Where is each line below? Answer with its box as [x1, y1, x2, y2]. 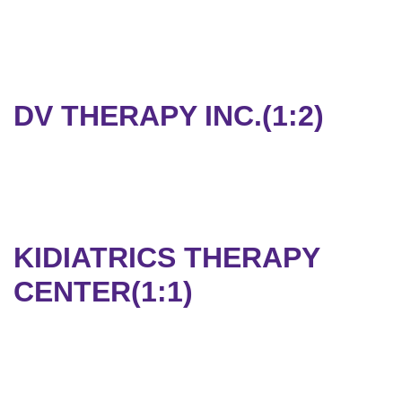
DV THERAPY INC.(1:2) [13, 100, 324, 133]
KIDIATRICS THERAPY [13, 241, 319, 275]
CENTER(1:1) [13, 275, 193, 309]
